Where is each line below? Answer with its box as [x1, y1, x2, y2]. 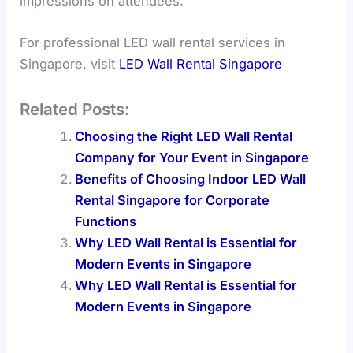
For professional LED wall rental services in [20, 35, 286, 51]
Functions [74, 213, 136, 229]
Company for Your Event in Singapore [74, 149, 309, 165]
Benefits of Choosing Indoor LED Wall [74, 170, 306, 187]
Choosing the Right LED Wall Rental [74, 128, 292, 144]
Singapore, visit [20, 56, 120, 72]
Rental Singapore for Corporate [74, 191, 269, 208]
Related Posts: [20, 98, 131, 119]
